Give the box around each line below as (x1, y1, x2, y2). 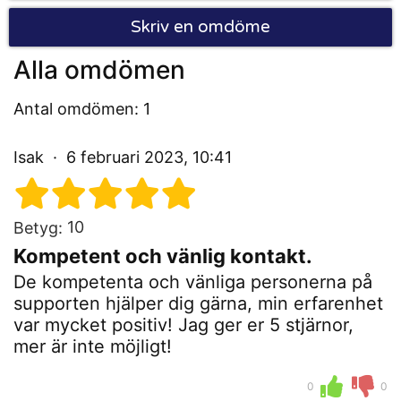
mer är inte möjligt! (13, 336, 172, 358)
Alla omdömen (13, 55, 185, 86)
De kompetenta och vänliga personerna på (13, 271, 372, 294)
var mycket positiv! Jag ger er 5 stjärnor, (13, 314, 354, 337)
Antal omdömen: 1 (13, 99, 150, 119)
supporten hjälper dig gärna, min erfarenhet (13, 293, 383, 315)
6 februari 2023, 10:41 (62, 148, 232, 167)
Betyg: (13, 218, 63, 238)
